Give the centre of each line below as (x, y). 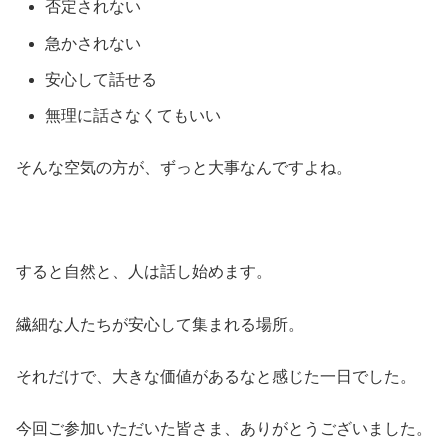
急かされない (93, 43)
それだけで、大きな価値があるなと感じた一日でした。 (216, 376)
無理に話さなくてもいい (133, 115)
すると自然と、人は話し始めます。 (144, 272)
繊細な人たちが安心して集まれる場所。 (160, 324)
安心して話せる (101, 79)
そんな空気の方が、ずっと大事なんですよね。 (184, 168)
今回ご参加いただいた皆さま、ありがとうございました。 (224, 429)
